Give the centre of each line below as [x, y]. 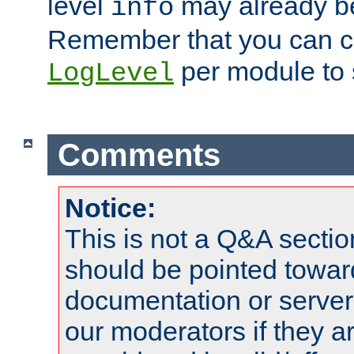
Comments [139, 154]
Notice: [110, 208]
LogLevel [111, 73]
